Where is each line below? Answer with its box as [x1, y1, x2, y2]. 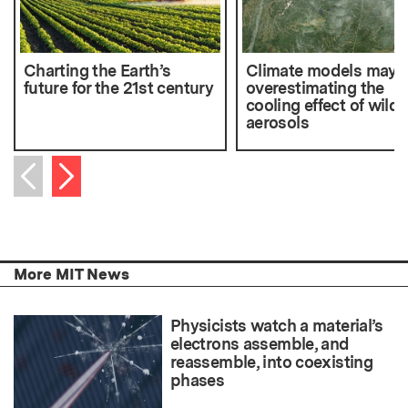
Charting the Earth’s [24, 60, 171, 80]
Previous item [27, 187, 125, 206]
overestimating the [245, 77, 384, 97]
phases [170, 370, 225, 390]
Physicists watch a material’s [170, 315, 383, 335]
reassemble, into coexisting [170, 352, 373, 372]
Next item [58, 160, 127, 179]
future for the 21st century [24, 77, 213, 97]
